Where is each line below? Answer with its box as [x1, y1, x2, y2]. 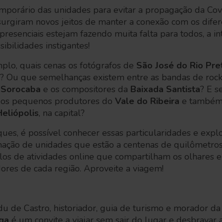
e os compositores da [41, 83, 130, 95]
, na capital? [39, 107, 85, 119]
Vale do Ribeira [115, 95, 179, 107]
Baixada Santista [130, 83, 200, 95]
